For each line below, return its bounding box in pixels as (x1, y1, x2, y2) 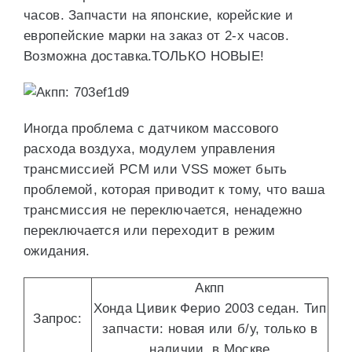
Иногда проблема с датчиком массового (24, 121, 279, 136)
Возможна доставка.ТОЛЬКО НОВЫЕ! (24, 49, 265, 64)
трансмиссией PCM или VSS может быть (24, 162, 288, 177)
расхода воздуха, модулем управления (24, 141, 276, 156)
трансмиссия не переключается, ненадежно (24, 203, 302, 218)
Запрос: (33, 311, 82, 326)
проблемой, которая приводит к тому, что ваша (24, 182, 325, 197)
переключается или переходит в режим (24, 223, 276, 238)
